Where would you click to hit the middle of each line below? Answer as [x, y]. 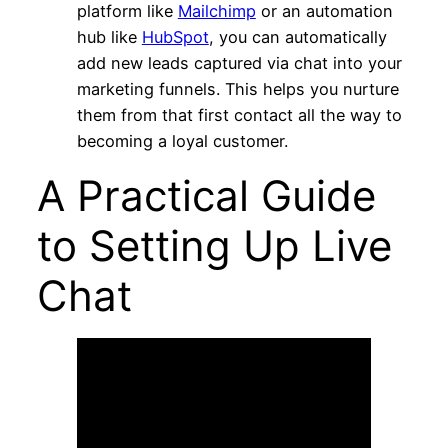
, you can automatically [297, 36]
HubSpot [175, 36]
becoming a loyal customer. [182, 140]
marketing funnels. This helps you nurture [237, 88]
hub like [109, 36]
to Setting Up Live [214, 245]
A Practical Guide [206, 195]
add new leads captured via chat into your [239, 62]
